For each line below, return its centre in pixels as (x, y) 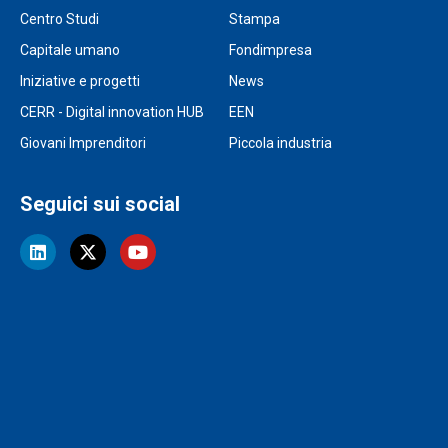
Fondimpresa (271, 50)
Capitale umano (70, 50)
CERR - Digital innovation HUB (112, 112)
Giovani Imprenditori (83, 143)
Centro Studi (60, 19)
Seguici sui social (100, 204)
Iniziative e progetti (80, 81)
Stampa (255, 19)
